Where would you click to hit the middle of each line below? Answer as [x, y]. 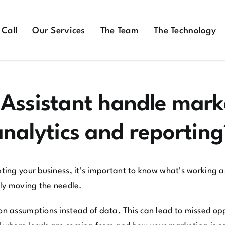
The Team [119, 31]
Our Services [59, 31]
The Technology [185, 31]
